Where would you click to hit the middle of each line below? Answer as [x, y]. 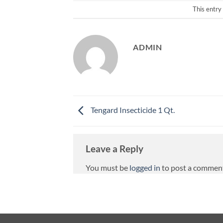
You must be [108, 167]
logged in [145, 167]
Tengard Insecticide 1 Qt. [132, 110]
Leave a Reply [114, 148]
